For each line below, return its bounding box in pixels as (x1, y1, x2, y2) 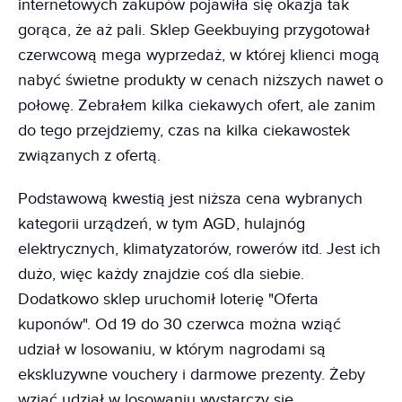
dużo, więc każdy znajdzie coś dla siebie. (18, 264, 304, 284)
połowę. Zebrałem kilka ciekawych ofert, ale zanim (18, 95, 376, 115)
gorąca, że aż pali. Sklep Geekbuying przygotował (18, 20, 370, 39)
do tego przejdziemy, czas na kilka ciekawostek (18, 120, 350, 140)
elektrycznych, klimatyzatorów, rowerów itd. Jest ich (18, 239, 380, 258)
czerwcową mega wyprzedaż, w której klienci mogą (18, 45, 380, 65)
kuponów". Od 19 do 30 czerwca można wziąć (18, 314, 341, 334)
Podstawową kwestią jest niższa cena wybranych (18, 188, 363, 208)
